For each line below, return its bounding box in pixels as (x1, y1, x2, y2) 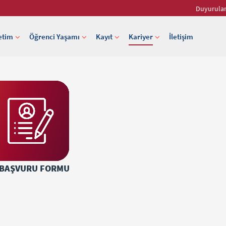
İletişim (169, 32, 193, 41)
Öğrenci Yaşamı (29, 32, 80, 41)
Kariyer (129, 32, 153, 41)
